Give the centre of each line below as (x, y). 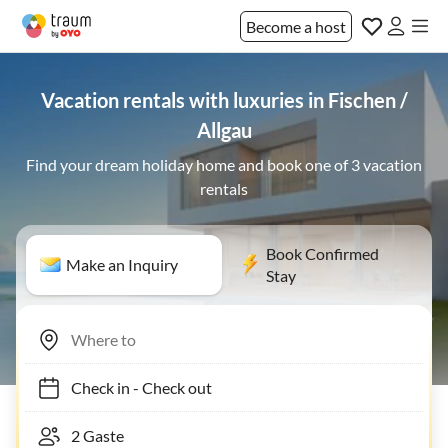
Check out (167, 387)
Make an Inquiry (122, 264)
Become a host (296, 26)
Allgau (224, 130)
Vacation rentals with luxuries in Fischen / (224, 100)
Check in (90, 387)
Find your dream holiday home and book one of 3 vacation (224, 164)
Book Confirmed (322, 253)
